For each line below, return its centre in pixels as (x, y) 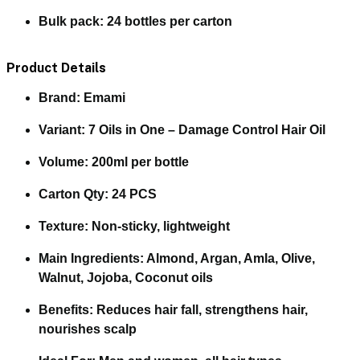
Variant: (62, 129)
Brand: (59, 97)
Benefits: (66, 309)
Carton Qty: (74, 194)
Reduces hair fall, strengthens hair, (200, 309)
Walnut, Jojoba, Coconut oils (126, 277)
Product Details (56, 67)
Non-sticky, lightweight (159, 226)
